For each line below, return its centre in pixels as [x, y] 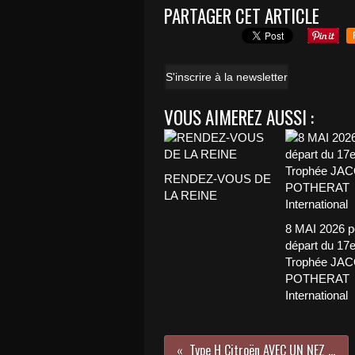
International [316, 296]
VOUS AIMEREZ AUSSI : [239, 118]
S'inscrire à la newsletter [227, 77]
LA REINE [191, 196]
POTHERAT [317, 279]
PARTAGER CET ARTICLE [242, 16]
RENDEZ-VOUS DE [218, 179]
